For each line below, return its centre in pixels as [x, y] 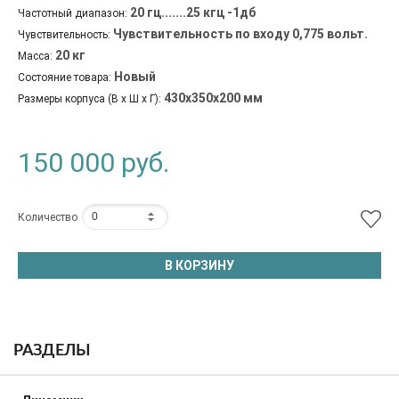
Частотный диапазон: [73, 13]
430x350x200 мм [213, 98]
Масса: [35, 56]
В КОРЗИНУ [199, 265]
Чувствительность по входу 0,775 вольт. [240, 33]
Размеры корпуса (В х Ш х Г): [90, 98]
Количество [48, 217]
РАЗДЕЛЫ [52, 350]
